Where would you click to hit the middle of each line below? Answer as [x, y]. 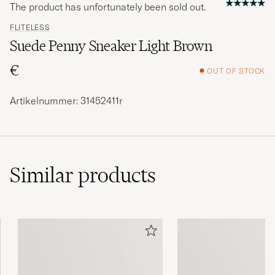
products [117, 175]
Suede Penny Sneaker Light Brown [111, 46]
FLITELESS [30, 28]
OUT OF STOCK [236, 71]
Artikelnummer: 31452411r [66, 101]
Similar [44, 175]
